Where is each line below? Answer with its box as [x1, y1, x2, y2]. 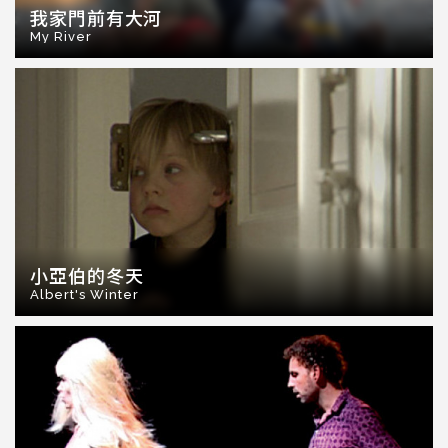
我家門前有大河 [30, 4, 163, 30]
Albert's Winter [30, 287, 139, 302]
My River [30, 29, 92, 44]
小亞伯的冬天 [30, 262, 144, 288]
